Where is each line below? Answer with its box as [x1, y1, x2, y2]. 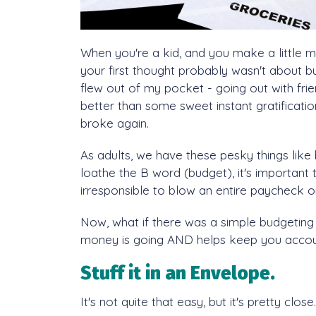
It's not [80, 294, 121, 309]
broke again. [80, 116, 149, 130]
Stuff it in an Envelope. [80, 262, 275, 284]
